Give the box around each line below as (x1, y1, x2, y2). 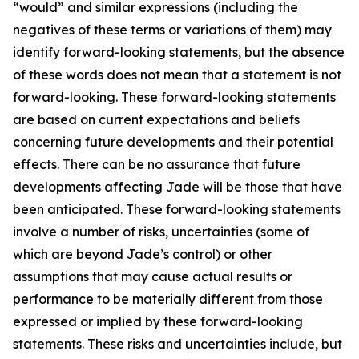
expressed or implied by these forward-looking (13, 313, 303, 329)
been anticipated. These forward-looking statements (13, 201, 341, 217)
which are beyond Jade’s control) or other (13, 246, 272, 262)
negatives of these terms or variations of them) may (13, 22, 332, 38)
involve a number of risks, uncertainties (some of (13, 224, 309, 240)
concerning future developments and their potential (13, 134, 333, 150)
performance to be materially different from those (13, 291, 323, 307)
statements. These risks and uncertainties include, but (13, 336, 342, 352)
